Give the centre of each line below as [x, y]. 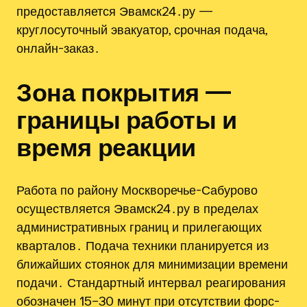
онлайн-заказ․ [58, 48]
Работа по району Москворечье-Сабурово [137, 190]
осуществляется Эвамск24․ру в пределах [137, 209]
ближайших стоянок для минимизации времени [152, 264]
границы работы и [127, 119]
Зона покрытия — [124, 91]
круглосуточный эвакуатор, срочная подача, [142, 29]
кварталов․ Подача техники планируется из [143, 246]
